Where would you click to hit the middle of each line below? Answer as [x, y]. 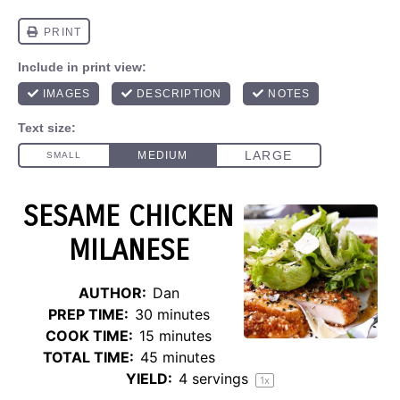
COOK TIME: [89, 336]
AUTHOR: [112, 293]
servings [220, 379]
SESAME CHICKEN [129, 217]
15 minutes [175, 336]
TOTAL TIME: [88, 357]
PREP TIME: [88, 314]
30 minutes [172, 314]
